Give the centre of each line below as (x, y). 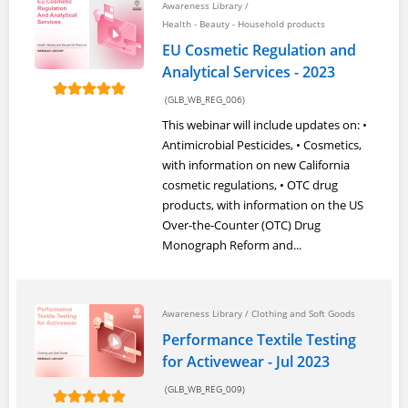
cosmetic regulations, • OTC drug (250, 185)
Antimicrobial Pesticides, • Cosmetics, (262, 145)
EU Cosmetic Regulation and (259, 50)
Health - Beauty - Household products (244, 24)
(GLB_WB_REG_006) (204, 100)
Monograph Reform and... (232, 245)
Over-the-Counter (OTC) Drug (241, 225)
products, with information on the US (263, 205)
